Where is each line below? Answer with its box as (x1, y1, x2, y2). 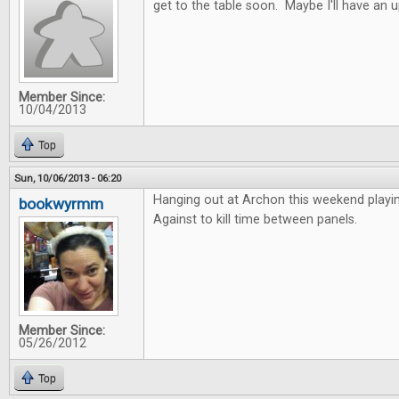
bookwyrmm (19, 195, 103, 213)
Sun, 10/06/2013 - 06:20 (14, 172, 121, 184)
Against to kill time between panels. (153, 212, 357, 227)
